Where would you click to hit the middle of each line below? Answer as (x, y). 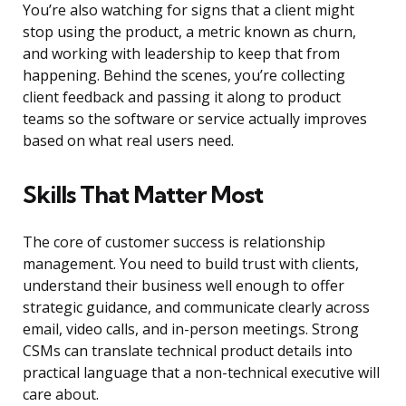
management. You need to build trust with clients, (191, 264)
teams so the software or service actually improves (195, 119)
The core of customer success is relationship (174, 242)
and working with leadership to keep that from (181, 54)
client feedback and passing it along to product (182, 97)
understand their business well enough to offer (184, 286)
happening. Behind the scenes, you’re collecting (184, 76)
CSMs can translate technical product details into (188, 351)
